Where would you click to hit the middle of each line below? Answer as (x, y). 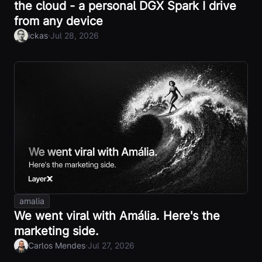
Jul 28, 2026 (75, 36)
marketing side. (56, 231)
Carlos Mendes (57, 246)
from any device (58, 21)
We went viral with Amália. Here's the (117, 216)
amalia (32, 201)
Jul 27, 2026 (111, 246)
